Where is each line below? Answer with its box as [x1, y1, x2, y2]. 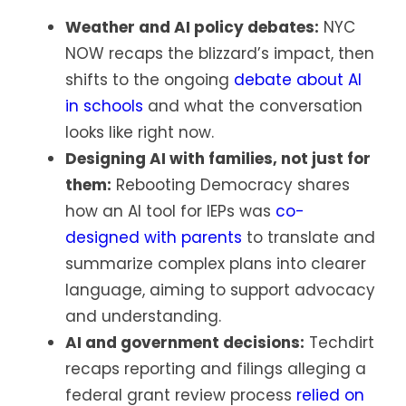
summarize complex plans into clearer [65, 253, 366, 275]
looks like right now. [65, 121, 214, 144]
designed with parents [65, 227, 242, 249]
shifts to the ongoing [65, 69, 234, 92]
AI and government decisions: [65, 332, 304, 354]
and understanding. [65, 305, 221, 328]
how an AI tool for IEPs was [65, 200, 275, 223]
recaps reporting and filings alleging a [65, 358, 366, 381]
